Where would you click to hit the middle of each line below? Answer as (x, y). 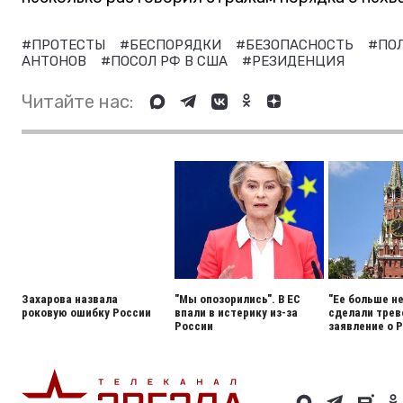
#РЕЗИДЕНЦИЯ (293, 61)
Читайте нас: (77, 101)
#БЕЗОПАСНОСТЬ (296, 45)
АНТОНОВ (56, 61)
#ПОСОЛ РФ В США (166, 61)
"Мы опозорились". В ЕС (238, 299)
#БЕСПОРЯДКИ (172, 45)
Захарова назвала (70, 299)
